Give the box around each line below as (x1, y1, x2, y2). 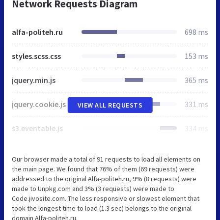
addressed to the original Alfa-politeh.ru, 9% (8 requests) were (12, 174, 196, 183)
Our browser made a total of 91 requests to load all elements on (12, 154, 200, 164)
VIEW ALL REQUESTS (77, 100, 143, 110)
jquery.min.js (12, 75, 55, 85)
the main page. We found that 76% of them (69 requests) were (12, 164, 194, 173)
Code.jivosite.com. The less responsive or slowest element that (12, 193, 199, 203)
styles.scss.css (12, 51, 61, 61)
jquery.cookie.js (12, 99, 66, 109)
